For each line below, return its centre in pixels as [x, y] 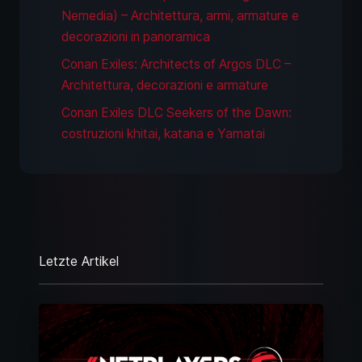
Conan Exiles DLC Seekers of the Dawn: [177, 113]
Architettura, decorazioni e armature [165, 86]
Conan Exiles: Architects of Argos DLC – [176, 65]
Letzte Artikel [79, 261]
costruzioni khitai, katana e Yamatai [163, 134]
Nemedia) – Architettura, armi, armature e [180, 16]
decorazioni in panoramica [136, 37]
